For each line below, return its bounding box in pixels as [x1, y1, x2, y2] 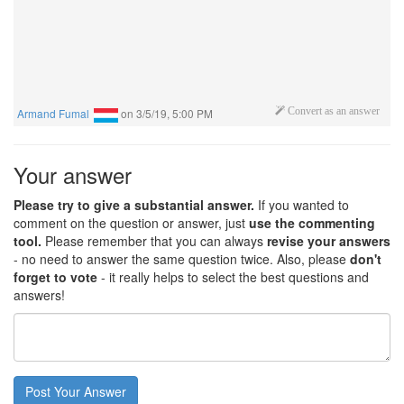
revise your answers [267, 231, 390, 250]
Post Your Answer [25, 381, 126, 400]
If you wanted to [254, 195, 349, 214]
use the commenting [249, 213, 375, 232]
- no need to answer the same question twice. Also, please [14, 249, 350, 268]
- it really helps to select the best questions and [97, 267, 369, 286]
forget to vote [14, 267, 97, 286]
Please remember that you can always [41, 231, 267, 250]
